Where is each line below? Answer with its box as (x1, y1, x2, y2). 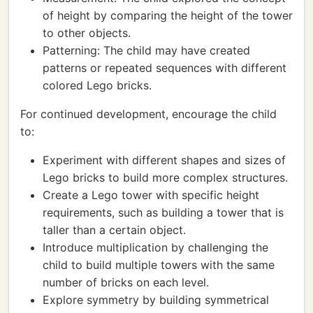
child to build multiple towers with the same (43, 258, 275, 272)
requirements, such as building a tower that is (43, 205, 284, 219)
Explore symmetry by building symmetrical (43, 293, 269, 307)
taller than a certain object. (43, 223, 186, 237)
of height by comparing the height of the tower (43, 8, 293, 22)
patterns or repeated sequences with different (43, 61, 286, 75)
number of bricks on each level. (43, 275, 209, 289)
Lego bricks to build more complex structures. (43, 170, 288, 184)
